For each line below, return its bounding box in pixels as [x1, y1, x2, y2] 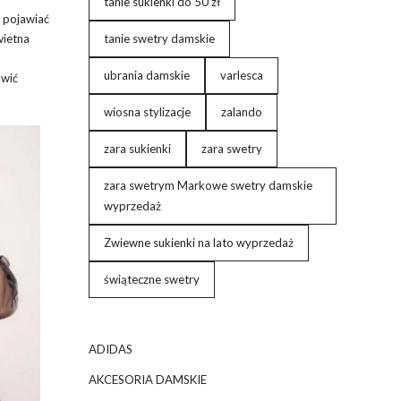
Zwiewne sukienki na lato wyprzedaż [103, 235, 294, 250]
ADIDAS [88, 342, 132, 356]
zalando [220, 105, 262, 119]
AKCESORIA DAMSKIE [88, 372, 207, 387]
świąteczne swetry [103, 272, 200, 286]
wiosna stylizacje [103, 105, 191, 119]
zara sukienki [103, 141, 171, 156]
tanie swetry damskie [103, 31, 215, 46]
